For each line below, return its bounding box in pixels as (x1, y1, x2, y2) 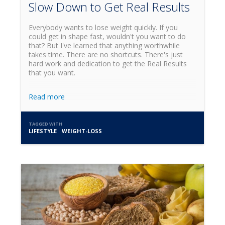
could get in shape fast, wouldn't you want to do (29, 32, 186, 42)
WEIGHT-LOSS (62, 127, 102, 135)
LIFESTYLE (29, 127, 57, 135)
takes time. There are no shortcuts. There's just (29, 50, 183, 60)
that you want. (29, 68, 76, 78)
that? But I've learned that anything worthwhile (29, 41, 180, 51)
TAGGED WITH (29, 121, 63, 128)
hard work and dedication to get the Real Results (29, 59, 187, 69)
